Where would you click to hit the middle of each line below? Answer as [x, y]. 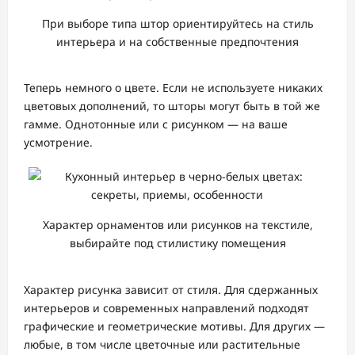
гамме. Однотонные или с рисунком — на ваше [156, 124]
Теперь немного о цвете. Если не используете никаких [173, 88]
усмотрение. [58, 143]
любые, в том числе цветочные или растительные [162, 344]
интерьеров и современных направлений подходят [166, 307]
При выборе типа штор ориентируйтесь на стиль [177, 24]
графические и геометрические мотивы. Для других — [174, 326]
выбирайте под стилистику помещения [177, 243]
